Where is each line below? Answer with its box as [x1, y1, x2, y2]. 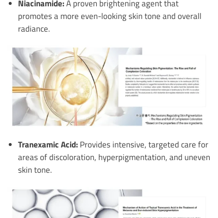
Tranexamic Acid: [18, 138, 78, 151]
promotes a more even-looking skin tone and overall [18, 9, 201, 22]
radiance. [18, 22, 50, 35]
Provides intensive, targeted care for [77, 138, 208, 151]
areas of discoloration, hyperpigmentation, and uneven [18, 151, 210, 163]
